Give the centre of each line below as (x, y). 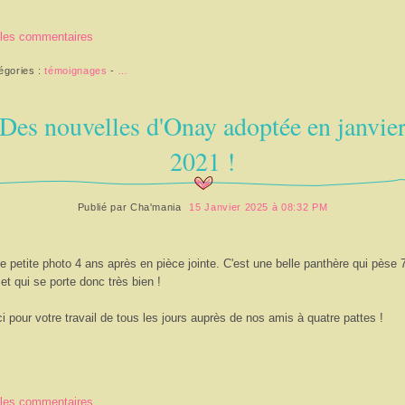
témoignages (76, 70)
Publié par (104, 207)
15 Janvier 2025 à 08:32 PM (259, 207)
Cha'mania (155, 207)
